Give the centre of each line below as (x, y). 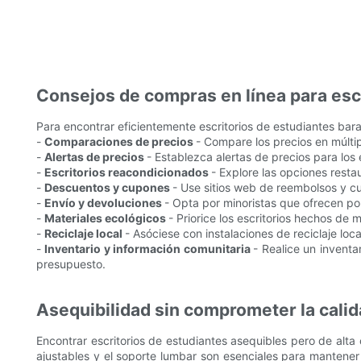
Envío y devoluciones (104, 203)
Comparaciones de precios (120, 142)
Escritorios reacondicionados (128, 172)
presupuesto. (71, 264)
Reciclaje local (85, 234)
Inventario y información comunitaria (149, 249)
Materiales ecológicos (106, 218)
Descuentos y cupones (108, 188)
